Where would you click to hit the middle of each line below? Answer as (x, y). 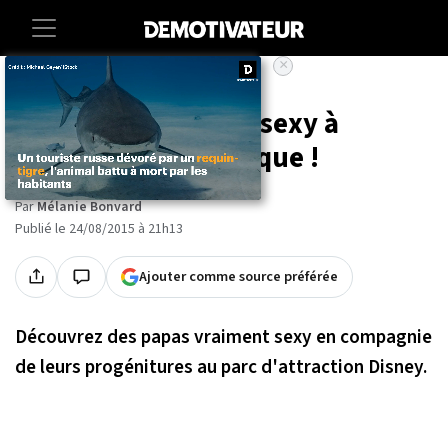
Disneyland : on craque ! (167, 158)
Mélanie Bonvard (89, 206)
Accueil (35, 87)
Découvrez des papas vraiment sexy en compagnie (223, 336)
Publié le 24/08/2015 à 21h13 (99, 228)
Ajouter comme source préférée (238, 276)
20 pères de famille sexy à (177, 124)
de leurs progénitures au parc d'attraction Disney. (221, 366)
